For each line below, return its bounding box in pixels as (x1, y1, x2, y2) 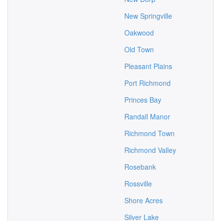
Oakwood (124, 28, 154, 37)
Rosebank (124, 162, 156, 172)
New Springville (124, 11, 172, 21)
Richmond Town (124, 128, 175, 138)
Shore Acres (124, 195, 163, 205)
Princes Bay (124, 95, 161, 105)
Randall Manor (124, 111, 170, 121)
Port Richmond (124, 78, 171, 88)
